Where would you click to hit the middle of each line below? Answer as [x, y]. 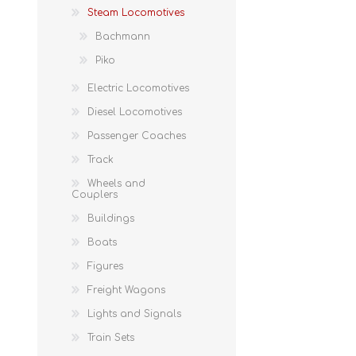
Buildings [111, 218]
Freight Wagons [126, 290]
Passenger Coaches [137, 135]
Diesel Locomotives [135, 112]
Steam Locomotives [136, 12]
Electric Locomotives [138, 88]
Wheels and [116, 183]
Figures [105, 266]
